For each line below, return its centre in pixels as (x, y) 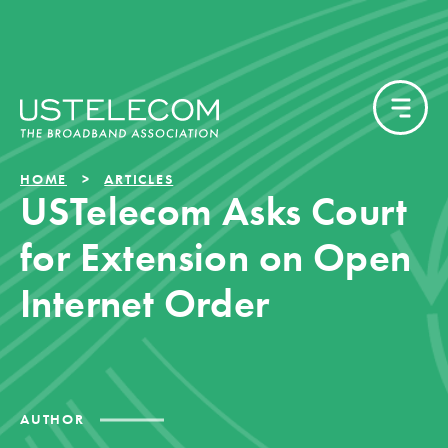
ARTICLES (139, 179)
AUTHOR (52, 419)
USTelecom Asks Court (213, 211)
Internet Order (145, 303)
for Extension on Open (216, 257)
